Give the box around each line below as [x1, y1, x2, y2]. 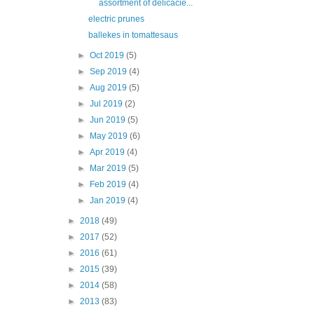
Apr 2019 [90, 147, 128, 158]
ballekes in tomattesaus [88, 30, 178, 41]
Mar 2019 [90, 163, 129, 174]
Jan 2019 [90, 196, 128, 206]
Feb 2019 [90, 179, 129, 190]
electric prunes [88, 14, 144, 25]
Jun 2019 [90, 115, 128, 125]
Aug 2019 [90, 83, 130, 93]
